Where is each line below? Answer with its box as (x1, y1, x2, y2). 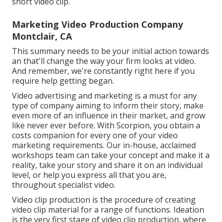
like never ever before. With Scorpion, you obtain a (12, 119, 200, 131)
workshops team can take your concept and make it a (12, 149, 210, 161)
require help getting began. (12, 75, 114, 86)
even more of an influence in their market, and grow (12, 110, 205, 121)
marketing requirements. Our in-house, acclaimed (12, 139, 196, 151)
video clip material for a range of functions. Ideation (12, 204, 204, 215)
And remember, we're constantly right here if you (12, 65, 195, 76)
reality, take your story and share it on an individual (12, 159, 203, 170)
